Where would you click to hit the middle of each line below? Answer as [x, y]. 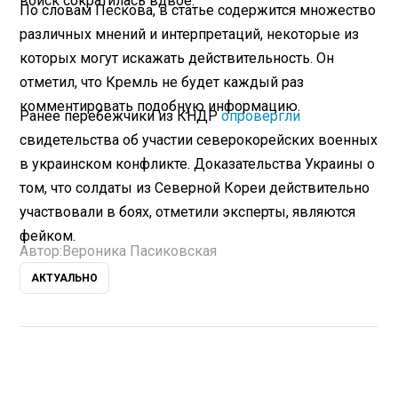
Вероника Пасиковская [140, 251]
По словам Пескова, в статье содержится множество [198, 11]
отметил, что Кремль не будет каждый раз [162, 83]
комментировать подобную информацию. [160, 107]
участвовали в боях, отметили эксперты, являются [188, 212]
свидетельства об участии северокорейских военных [199, 140]
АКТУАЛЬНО [65, 279]
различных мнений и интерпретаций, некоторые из [190, 35]
